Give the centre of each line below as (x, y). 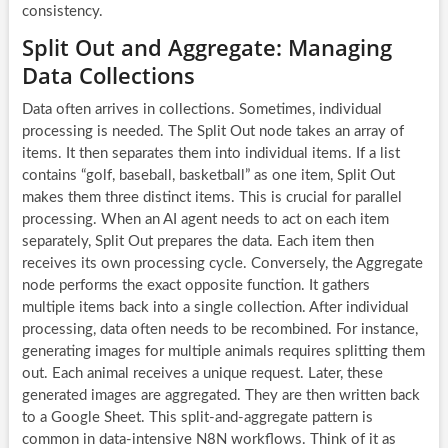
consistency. (62, 11)
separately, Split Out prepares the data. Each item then (197, 241)
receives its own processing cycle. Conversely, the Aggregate (222, 263)
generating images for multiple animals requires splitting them (223, 351)
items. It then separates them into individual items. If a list (210, 153)
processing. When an (92, 219)
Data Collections (108, 74)
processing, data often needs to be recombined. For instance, (219, 329)
